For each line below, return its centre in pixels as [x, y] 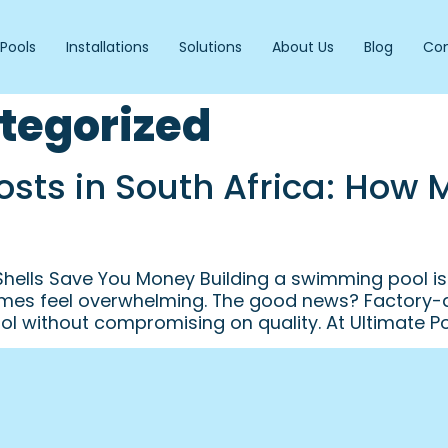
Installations [107, 46]
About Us [302, 46]
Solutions [210, 46]
